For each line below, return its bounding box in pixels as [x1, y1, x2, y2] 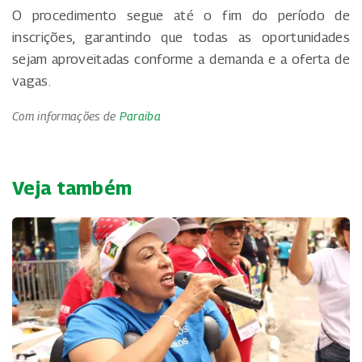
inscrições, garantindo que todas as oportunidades [12, 28, 350, 45]
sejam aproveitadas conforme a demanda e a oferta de [12, 50, 350, 67]
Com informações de [12, 108, 120, 123]
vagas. [12, 72, 51, 89]
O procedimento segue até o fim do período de [12, 6, 350, 23]
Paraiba [119, 108, 161, 123]
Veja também [12, 175, 133, 199]
